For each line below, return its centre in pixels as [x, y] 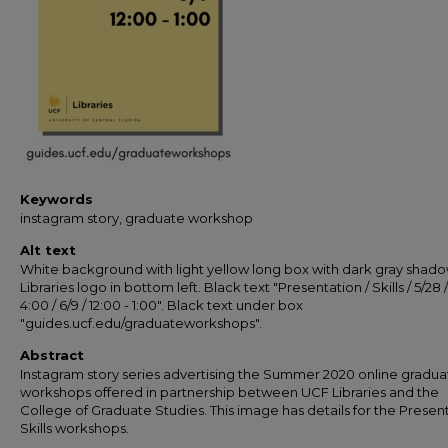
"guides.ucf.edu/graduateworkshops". [141, 323]
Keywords [56, 199]
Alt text [48, 250]
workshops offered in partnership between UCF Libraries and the [229, 392]
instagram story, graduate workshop [136, 218]
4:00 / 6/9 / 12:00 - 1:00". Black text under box [161, 305]
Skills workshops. [74, 428]
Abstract [52, 355]
